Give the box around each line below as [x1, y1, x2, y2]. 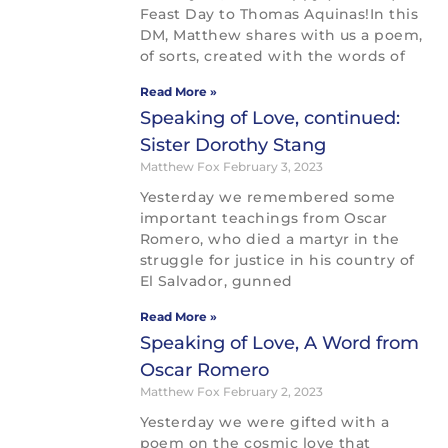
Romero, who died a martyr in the [139, 230, 400, 249]
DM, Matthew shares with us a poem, [139, 26, 423, 45]
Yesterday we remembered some [139, 188, 396, 207]
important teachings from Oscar [139, 209, 388, 228]
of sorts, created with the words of [139, 47, 406, 66]
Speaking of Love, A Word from [139, 332, 419, 355]
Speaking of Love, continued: [139, 107, 400, 130]
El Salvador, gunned [139, 272, 293, 291]
